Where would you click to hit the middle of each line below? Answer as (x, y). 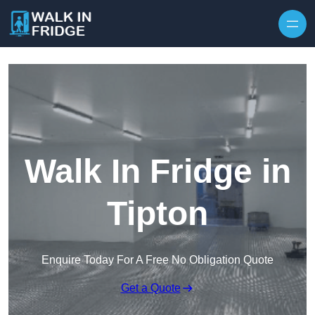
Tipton (157, 214)
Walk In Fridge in (157, 172)
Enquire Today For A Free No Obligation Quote (157, 260)
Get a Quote (150, 288)
